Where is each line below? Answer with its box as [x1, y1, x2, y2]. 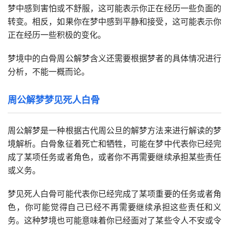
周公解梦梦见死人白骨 [8, 95, 100, 106]
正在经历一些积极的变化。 [8, 30, 106, 40]
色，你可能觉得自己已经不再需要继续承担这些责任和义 [8, 202, 221, 213]
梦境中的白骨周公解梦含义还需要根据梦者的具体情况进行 [8, 53, 221, 64]
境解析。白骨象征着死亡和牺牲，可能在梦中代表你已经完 [8, 139, 221, 149]
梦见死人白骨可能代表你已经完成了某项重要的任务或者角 [8, 189, 221, 199]
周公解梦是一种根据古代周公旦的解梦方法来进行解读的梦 [8, 125, 221, 136]
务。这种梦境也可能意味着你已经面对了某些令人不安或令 [8, 215, 221, 226]
